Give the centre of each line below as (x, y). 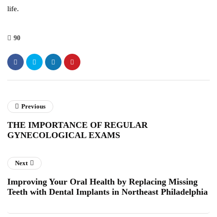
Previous (33, 107)
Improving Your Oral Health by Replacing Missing (102, 182)
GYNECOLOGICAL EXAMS (64, 135)
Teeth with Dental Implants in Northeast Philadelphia (108, 192)
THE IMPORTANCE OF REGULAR (77, 125)
